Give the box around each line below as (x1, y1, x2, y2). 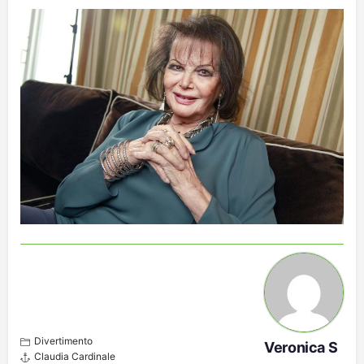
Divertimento (34, 334, 93, 347)
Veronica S (264, 338, 338, 356)
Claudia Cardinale (34, 349, 115, 362)
